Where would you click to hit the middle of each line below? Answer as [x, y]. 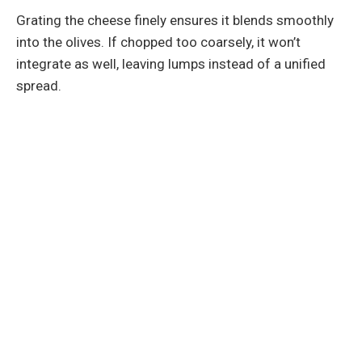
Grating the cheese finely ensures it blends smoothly [175, 20]
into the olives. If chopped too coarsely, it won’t [158, 42]
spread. [39, 85]
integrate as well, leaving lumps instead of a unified [171, 63]
